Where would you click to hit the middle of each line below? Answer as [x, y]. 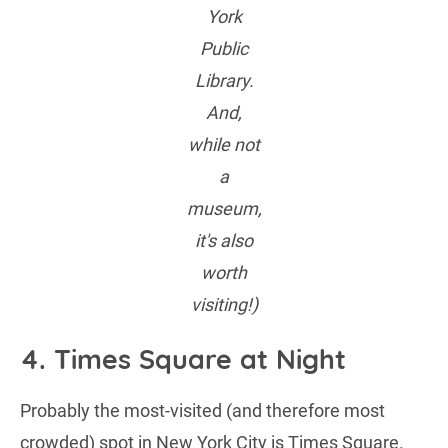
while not [224, 145]
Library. [224, 81]
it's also [224, 241]
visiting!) [224, 305]
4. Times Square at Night [183, 358]
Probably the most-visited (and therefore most [202, 410]
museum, [224, 209]
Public [224, 49]
